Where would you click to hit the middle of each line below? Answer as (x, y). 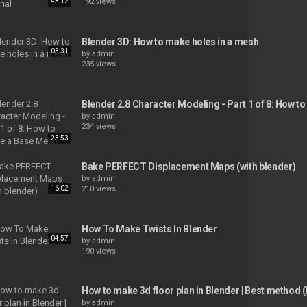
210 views (98, 188)
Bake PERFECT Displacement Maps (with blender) (188, 166)
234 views (98, 126)
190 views (98, 251)
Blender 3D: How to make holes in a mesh (170, 42)
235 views (98, 64)
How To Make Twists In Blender (149, 229)
